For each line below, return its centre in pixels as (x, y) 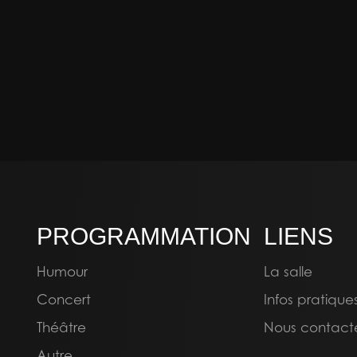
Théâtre (61, 327)
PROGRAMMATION (144, 236)
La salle (288, 271)
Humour (62, 271)
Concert (64, 299)
